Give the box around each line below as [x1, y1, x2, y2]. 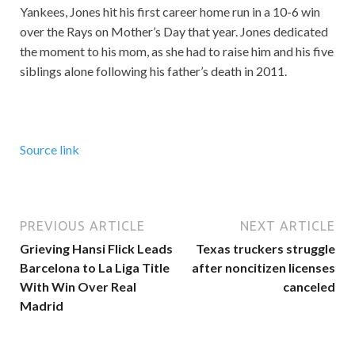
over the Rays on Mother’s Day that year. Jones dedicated [20, 24, 328, 40]
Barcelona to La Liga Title [20, 260, 170, 276]
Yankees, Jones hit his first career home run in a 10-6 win [20, 4, 320, 20]
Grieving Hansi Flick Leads [20, 241, 173, 257]
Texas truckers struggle [196, 241, 335, 257]
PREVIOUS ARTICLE [20, 219, 145, 234]
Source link [20, 142, 79, 158]
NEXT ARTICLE [240, 219, 335, 234]
